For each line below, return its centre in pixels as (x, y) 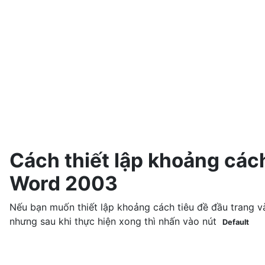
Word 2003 (64, 183)
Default (236, 222)
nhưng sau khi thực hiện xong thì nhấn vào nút (114, 221)
